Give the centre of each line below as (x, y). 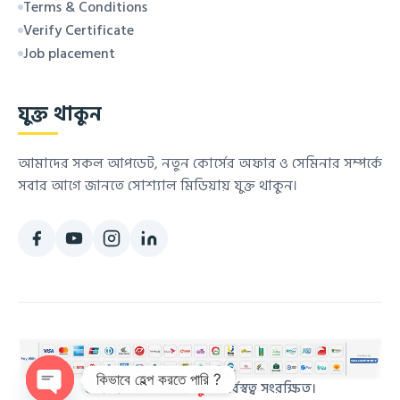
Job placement (69, 54)
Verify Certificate (79, 31)
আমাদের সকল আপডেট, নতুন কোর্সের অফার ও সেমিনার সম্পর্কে (200, 164)
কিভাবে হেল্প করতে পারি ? (159, 379)
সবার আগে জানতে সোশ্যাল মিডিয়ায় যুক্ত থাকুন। (158, 186)
